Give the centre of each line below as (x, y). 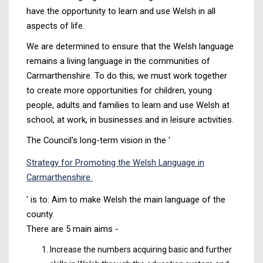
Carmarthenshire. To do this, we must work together (127, 75)
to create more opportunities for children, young (119, 90)
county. (40, 214)
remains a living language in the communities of (118, 61)
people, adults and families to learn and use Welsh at (128, 105)
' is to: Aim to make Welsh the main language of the (126, 199)
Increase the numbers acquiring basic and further (141, 249)
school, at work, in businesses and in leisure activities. (130, 119)
